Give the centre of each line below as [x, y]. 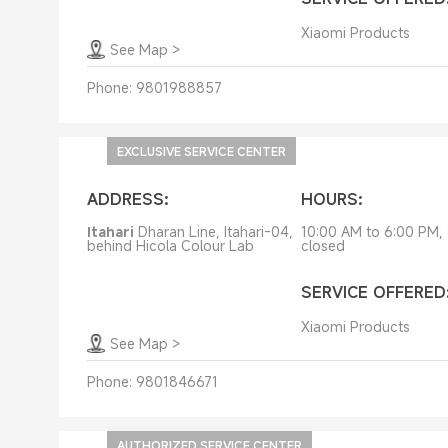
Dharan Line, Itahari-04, [215, 231]
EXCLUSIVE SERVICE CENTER [201, 151]
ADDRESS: [127, 199]
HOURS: [331, 199]
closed [322, 245]
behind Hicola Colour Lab [170, 245]
